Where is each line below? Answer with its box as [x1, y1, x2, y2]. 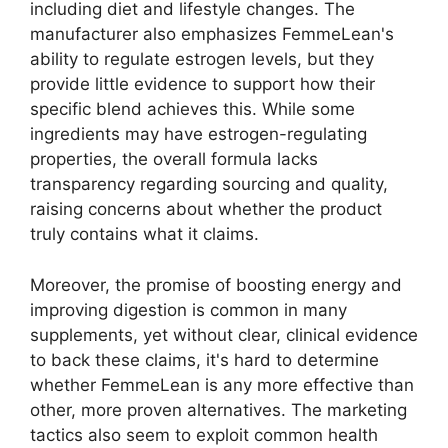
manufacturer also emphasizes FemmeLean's [30, 24, 394, 45]
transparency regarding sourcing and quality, [30, 174, 388, 195]
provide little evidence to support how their [30, 74, 375, 95]
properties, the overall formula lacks [30, 149, 318, 170]
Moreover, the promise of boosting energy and [30, 274, 402, 295]
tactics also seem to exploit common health [30, 424, 378, 445]
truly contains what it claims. [30, 224, 259, 245]
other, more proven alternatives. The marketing [30, 399, 407, 420]
